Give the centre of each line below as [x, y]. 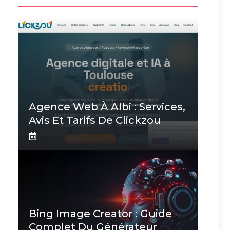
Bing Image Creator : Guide [100, 214]
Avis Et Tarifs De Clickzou [95, 120]
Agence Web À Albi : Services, [107, 107]
